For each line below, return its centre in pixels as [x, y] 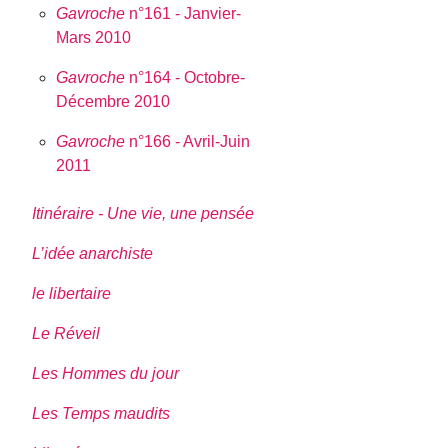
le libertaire [72, 293]
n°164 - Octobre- [185, 77]
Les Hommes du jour [106, 373]
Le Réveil [66, 333]
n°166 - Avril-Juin [188, 141]
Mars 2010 [94, 37]
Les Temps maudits [101, 413]
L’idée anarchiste [93, 253]
